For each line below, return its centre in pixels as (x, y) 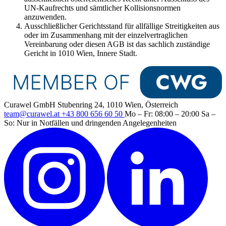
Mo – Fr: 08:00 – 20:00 (163, 114)
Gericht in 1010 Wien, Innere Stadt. (81, 53)
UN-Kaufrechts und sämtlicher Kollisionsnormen (102, 8)
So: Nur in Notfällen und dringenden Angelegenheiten (90, 123)
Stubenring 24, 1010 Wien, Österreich (118, 105)
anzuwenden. (45, 17)
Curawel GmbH (31, 105)
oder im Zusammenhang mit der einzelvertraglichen (106, 35)
